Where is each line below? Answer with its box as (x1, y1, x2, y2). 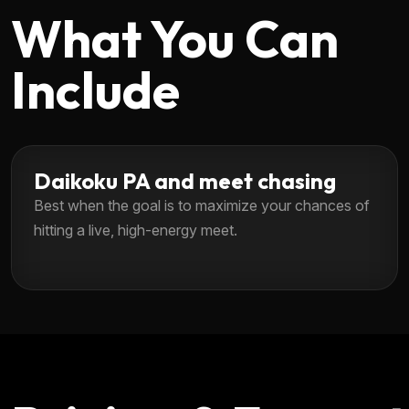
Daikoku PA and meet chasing (34, 166, 336, 194)
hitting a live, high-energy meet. (34, 220, 237, 239)
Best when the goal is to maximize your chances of (34, 195, 370, 215)
